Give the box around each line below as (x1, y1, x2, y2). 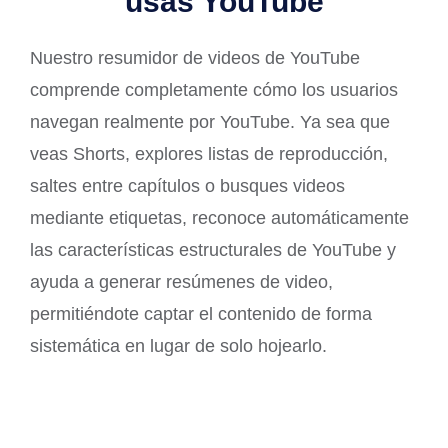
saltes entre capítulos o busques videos (30, 175, 345, 196)
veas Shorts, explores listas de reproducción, (30, 143, 388, 164)
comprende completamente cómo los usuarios (30, 79, 398, 100)
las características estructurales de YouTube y (30, 239, 396, 260)
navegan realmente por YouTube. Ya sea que (30, 111, 390, 132)
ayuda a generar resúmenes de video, (30, 271, 333, 292)
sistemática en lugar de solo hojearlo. (30, 335, 327, 356)
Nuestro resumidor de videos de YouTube (30, 47, 360, 68)
